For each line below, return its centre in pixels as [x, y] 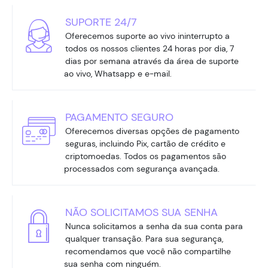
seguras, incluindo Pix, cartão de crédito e [145, 143]
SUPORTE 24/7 [101, 22]
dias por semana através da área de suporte [152, 61]
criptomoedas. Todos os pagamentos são [146, 156]
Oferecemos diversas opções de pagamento [152, 131]
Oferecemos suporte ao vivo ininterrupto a [147, 36]
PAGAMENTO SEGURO [119, 117]
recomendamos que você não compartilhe [148, 251]
